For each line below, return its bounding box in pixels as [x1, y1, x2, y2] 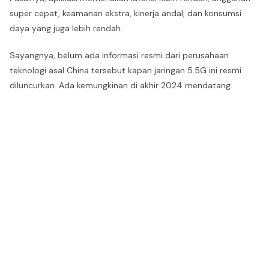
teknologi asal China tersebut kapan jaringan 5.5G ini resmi [10, 65, 241, 76]
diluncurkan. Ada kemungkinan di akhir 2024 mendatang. [10, 80, 232, 91]
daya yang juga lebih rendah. [10, 23, 122, 34]
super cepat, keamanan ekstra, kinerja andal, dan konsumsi [10, 8, 241, 19]
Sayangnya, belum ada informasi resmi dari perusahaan [10, 50, 229, 61]
